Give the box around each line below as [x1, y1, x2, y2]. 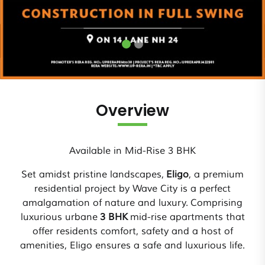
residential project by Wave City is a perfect [34, 183, 231, 195]
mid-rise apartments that [127, 211, 245, 224]
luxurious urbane [20, 211, 100, 224]
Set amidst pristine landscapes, [21, 169, 166, 181]
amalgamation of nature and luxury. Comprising [22, 197, 243, 209]
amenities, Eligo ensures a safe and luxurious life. [20, 240, 245, 252]
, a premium [189, 169, 244, 181]
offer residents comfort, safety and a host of [32, 225, 233, 238]
